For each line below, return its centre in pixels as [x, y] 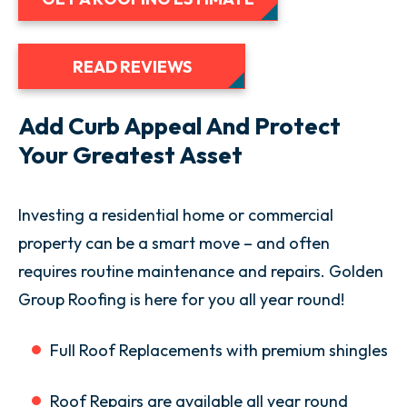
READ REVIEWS [132, 66]
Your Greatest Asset [130, 155]
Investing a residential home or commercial [176, 215]
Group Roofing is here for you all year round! [181, 299]
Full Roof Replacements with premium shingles [219, 350]
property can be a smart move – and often [174, 243]
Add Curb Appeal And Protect [179, 126]
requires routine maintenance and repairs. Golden [201, 271]
